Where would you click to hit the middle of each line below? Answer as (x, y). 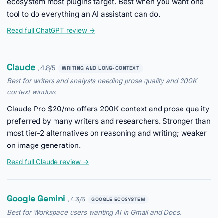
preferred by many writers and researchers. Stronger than (109, 121)
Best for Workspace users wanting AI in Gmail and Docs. (94, 212)
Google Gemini (36, 199)
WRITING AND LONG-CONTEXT (101, 68)
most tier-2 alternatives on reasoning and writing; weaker (107, 133)
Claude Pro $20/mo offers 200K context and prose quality (108, 109)
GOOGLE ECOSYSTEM (118, 199)
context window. (32, 92)
